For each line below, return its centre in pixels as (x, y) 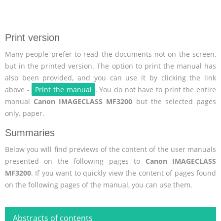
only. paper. (25, 113)
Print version (32, 38)
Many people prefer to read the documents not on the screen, (110, 54)
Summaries (30, 133)
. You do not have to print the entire (156, 90)
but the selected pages (174, 102)
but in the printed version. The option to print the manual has (110, 66)
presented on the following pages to (75, 161)
